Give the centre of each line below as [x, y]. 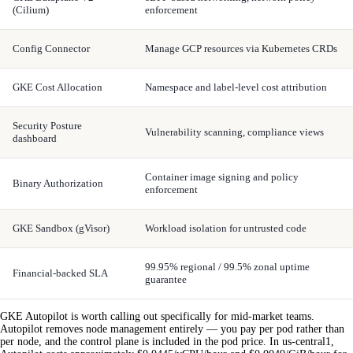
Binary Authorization [58, 183]
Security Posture [47, 125]
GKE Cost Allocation [58, 87]
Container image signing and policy [222, 176]
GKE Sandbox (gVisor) [61, 228]
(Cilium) [31, 9]
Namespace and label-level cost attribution [236, 87]
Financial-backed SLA [60, 273]
